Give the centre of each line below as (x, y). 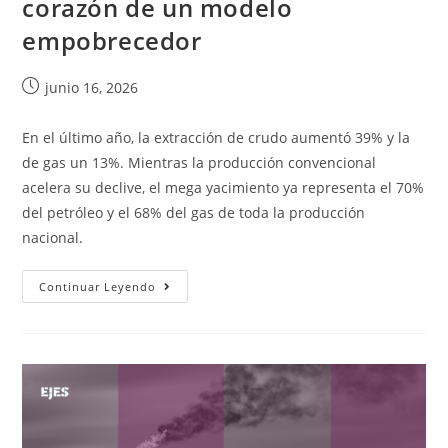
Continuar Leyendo (98, 287)
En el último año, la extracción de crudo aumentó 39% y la (216, 138)
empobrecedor (112, 41)
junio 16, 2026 (92, 88)
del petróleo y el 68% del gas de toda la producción (194, 213)
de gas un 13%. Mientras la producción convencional (199, 163)
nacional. (53, 238)
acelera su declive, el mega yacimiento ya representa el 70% (223, 188)
